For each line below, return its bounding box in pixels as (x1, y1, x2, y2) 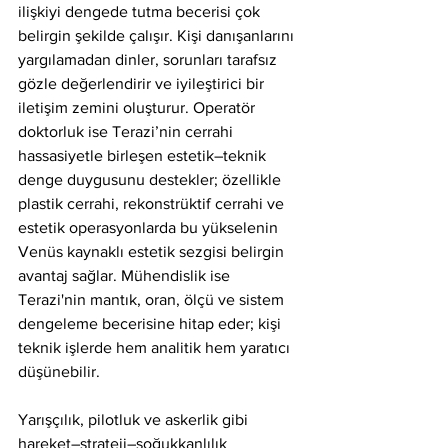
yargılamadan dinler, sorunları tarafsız (18, 51, 281, 68)
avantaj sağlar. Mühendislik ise (18, 267, 234, 284)
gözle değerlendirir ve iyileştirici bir (18, 75, 268, 92)
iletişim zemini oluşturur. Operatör (18, 99, 259, 116)
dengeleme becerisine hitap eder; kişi (18, 315, 285, 332)
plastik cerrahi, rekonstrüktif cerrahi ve (18, 195, 288, 212)
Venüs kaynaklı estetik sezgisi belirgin (18, 243, 288, 260)
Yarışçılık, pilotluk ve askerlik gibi (18, 411, 252, 428)
